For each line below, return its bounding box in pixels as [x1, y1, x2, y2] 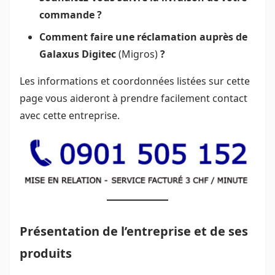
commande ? [39, 8, 104, 21]
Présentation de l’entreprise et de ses [20, 223, 248, 240]
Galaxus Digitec [39, 47, 118, 61]
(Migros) [118, 47, 160, 61]
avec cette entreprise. [20, 109, 122, 122]
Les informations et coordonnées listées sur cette [20, 74, 250, 88]
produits [20, 245, 72, 262]
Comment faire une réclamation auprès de [39, 30, 247, 44]
